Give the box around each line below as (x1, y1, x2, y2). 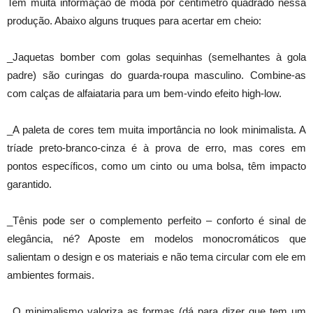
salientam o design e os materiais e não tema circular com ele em (7, 251, 306, 263)
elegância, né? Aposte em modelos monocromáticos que (7, 233, 306, 245)
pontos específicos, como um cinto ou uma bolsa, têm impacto (7, 160, 306, 173)
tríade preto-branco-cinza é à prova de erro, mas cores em (7, 142, 306, 154)
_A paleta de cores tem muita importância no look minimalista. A (7, 124, 306, 136)
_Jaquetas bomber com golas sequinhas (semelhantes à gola (7, 51, 306, 64)
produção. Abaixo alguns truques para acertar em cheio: (7, 15, 261, 27)
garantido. (7, 178, 52, 191)
